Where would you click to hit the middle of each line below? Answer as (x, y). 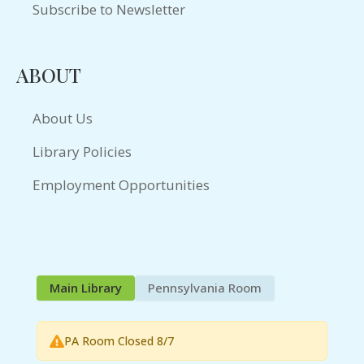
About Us (63, 119)
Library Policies (82, 152)
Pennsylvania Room (205, 288)
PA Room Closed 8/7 (119, 341)
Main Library (86, 288)
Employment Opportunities (121, 185)
